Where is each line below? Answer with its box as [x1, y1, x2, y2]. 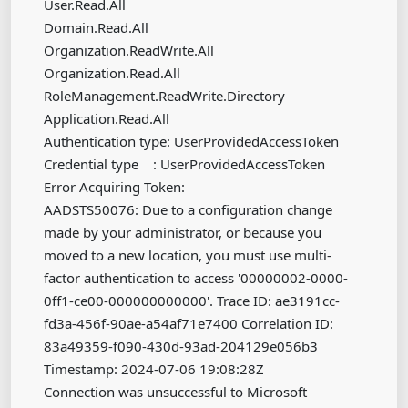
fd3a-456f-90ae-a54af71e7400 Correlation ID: [44, 314, 333, 332]
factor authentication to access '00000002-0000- [44, 269, 348, 287]
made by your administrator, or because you [44, 223, 321, 241]
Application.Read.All [44, 109, 169, 127]
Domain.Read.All [44, 18, 148, 36]
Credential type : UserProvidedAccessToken [44, 155, 325, 173]
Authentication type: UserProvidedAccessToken [44, 132, 339, 150]
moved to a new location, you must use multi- [44, 246, 331, 264]
